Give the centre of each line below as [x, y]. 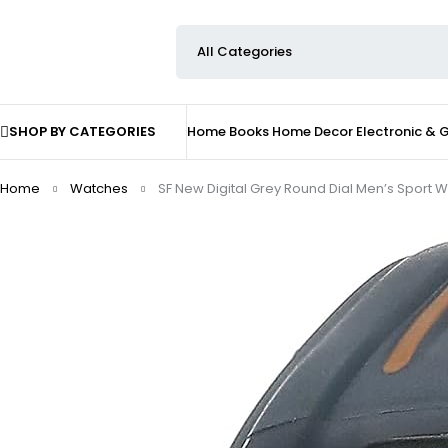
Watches [99, 188]
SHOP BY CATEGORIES [82, 131]
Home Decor [312, 131]
